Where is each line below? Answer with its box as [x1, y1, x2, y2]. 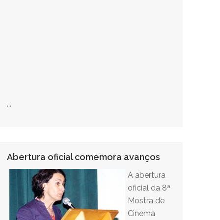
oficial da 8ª [128, 183, 170, 192]
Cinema [128, 209, 155, 218]
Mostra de [128, 196, 165, 205]
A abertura [128, 170, 165, 180]
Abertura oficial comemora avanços [7, 152, 160, 162]
